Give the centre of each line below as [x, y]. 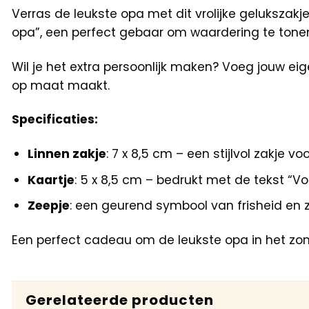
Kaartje [51, 180]
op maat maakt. [61, 85]
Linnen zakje [67, 154]
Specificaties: [55, 120]
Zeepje [48, 205]
